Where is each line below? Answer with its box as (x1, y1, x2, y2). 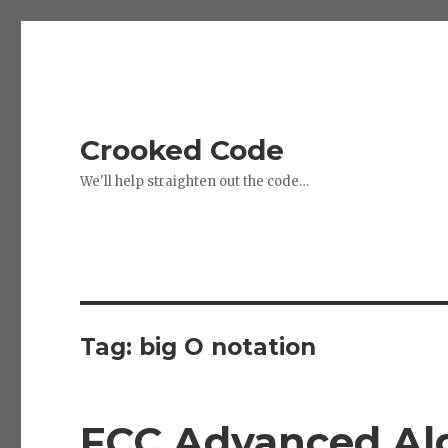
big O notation (139, 333, 317, 361)
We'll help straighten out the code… (80, 173, 310, 190)
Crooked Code (80, 133, 285, 167)
